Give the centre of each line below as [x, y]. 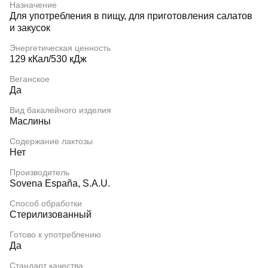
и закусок [30, 28]
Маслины [30, 121]
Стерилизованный [51, 214]
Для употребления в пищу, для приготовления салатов [131, 16]
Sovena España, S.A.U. [60, 183]
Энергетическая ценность [60, 48]
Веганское [30, 79]
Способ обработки [46, 203]
